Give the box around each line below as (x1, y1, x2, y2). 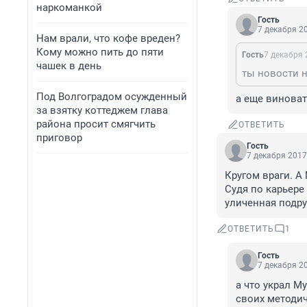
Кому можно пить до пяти (36, 46, 164, 58)
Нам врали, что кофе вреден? (36, 32, 180, 45)
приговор (36, 132, 82, 144)
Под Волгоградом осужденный (36, 90, 187, 103)
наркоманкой (36, 1, 102, 14)
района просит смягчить (36, 118, 156, 130)
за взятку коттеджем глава (36, 104, 168, 116)
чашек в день (36, 60, 101, 72)
